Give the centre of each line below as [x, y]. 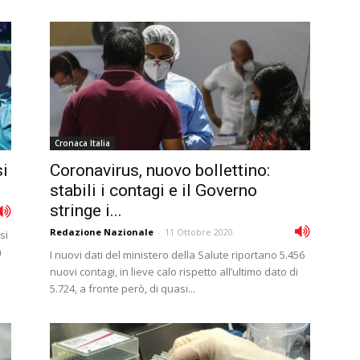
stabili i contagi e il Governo [153, 190]
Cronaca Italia [82, 143]
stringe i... [86, 211]
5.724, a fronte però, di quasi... [123, 288]
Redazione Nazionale [102, 232]
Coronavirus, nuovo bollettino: [160, 170]
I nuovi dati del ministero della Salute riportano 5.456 [177, 255]
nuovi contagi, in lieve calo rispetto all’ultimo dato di [174, 272]
